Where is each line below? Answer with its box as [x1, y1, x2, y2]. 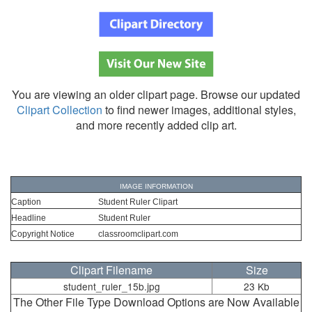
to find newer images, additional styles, [102, 102, 296, 118]
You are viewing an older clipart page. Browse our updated [12, 86, 300, 103]
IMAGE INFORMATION [119, 182, 193, 191]
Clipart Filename [70, 262, 153, 279]
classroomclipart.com [98, 229, 178, 240]
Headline [11, 213, 46, 224]
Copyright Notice [11, 229, 75, 240]
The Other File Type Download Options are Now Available [13, 294, 299, 311]
